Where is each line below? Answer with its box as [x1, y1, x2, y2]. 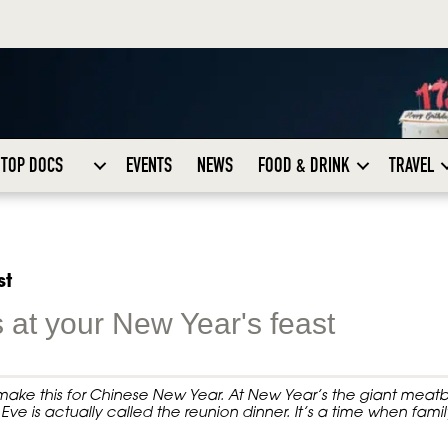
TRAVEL [388, 153, 434, 178]
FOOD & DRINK [257, 153, 350, 178]
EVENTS [125, 153, 172, 178]
